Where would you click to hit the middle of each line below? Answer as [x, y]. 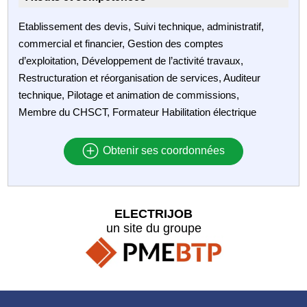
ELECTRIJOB [153, 213]
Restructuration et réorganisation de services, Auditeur [140, 77]
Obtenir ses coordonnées [162, 151]
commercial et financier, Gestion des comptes [121, 43]
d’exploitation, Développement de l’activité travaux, [131, 60]
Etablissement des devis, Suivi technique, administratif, [142, 26]
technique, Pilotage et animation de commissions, [129, 95]
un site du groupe [153, 228]
